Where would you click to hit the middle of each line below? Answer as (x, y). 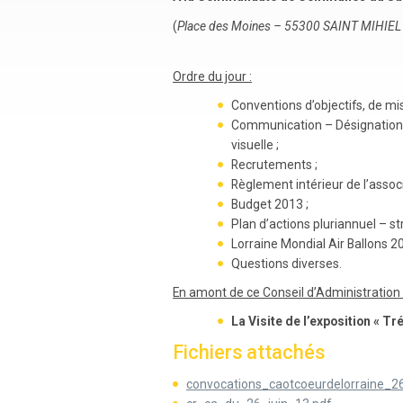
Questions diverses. (287, 263)
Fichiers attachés (249, 353)
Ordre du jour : (212, 76)
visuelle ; (255, 144)
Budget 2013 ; (270, 204)
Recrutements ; (275, 164)
